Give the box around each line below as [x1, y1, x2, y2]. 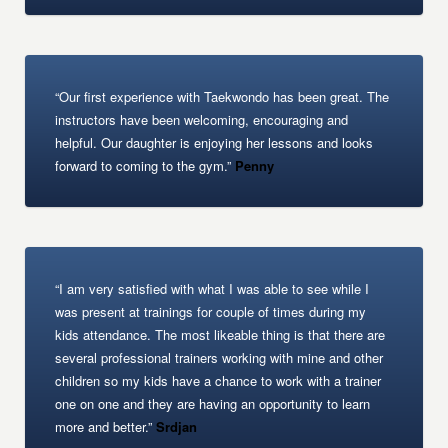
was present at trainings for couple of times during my [55, 302, 367, 321]
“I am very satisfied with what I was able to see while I [55, 279, 370, 298]
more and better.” [55, 417, 153, 436]
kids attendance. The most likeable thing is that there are [55, 325, 386, 344]
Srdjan [152, 417, 198, 436]
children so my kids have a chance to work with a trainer [55, 371, 382, 390]
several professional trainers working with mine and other [55, 348, 384, 367]
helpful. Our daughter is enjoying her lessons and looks [55, 133, 374, 152]
